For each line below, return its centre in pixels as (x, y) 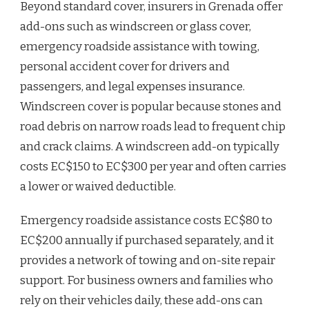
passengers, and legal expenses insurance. (132, 87)
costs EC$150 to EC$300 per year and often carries (153, 167)
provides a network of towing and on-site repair (148, 261)
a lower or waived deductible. (98, 187)
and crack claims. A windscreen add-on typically (150, 147)
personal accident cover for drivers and (125, 67)
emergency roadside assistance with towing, (140, 47)
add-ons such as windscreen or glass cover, (136, 27)
